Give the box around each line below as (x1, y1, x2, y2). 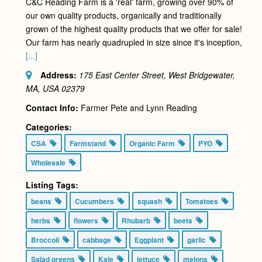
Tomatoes (185, 196, 222, 207)
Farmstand (69, 138, 109, 149)
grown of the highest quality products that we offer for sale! (25, 23, 242, 35)
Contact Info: (25, 102, 78, 114)
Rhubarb (121, 215, 154, 226)
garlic (187, 235, 209, 246)
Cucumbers (74, 196, 118, 207)
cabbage (82, 235, 115, 246)
